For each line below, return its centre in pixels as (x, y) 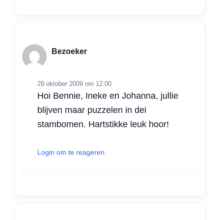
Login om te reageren (71, 152)
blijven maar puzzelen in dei (92, 110)
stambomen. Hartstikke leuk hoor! (103, 124)
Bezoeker (69, 51)
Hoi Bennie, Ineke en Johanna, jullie (108, 96)
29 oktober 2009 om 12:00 (74, 84)
